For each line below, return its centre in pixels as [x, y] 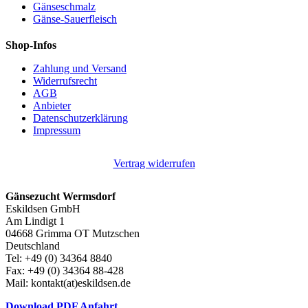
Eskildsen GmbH [43, 209]
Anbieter [52, 106]
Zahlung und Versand [80, 69]
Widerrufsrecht [65, 81]
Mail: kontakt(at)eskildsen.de [68, 283]
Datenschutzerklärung [80, 118]
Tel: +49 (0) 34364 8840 [59, 258]
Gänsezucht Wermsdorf [60, 197]
